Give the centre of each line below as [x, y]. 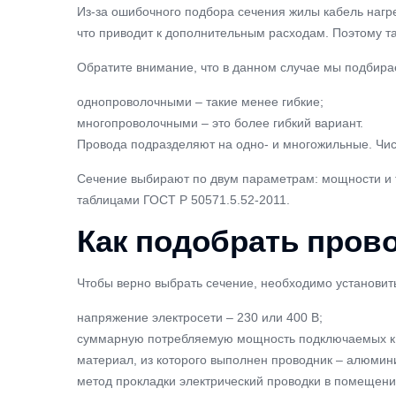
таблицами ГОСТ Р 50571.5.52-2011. [183, 200]
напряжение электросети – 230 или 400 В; [200, 317]
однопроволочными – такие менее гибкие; [200, 102]
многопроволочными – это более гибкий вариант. [222, 123]
